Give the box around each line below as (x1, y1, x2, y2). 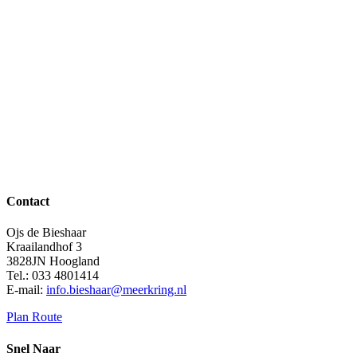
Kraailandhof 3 (6, 240, 82, 254)
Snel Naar (6, 341, 61, 355)
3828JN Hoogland (6, 254, 100, 269)
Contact (6, 194, 49, 209)
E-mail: (6, 283, 46, 297)
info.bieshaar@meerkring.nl (46, 283, 186, 297)
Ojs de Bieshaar (6, 226, 86, 240)
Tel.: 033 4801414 (6, 269, 99, 283)
